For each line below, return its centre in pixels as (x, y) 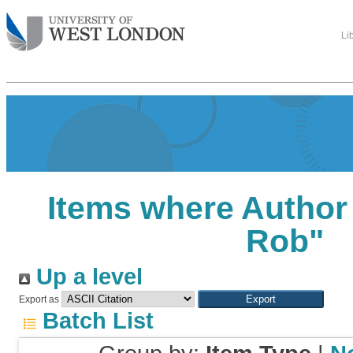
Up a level (86, 277)
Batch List (95, 321)
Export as (39, 299)
